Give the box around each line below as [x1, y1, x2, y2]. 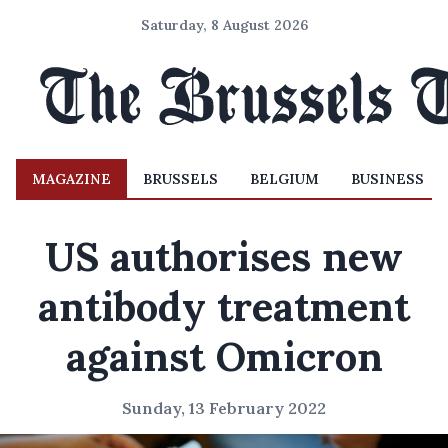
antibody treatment [38, 281, 410, 332]
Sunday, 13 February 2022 [122, 398, 326, 418]
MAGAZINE [32, 170, 111, 188]
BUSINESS [351, 170, 424, 188]
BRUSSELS [143, 170, 218, 188]
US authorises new [45, 231, 403, 282]
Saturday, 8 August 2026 [140, 16, 308, 34]
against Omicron [65, 331, 383, 382]
